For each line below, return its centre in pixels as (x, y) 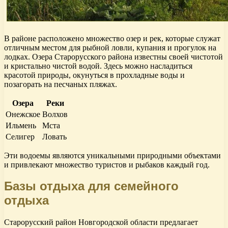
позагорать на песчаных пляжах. (61, 84)
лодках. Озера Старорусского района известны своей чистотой (113, 56)
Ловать (54, 136)
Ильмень (21, 125)
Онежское (23, 114)
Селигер (20, 136)
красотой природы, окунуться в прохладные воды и (94, 75)
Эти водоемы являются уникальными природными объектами (112, 155)
